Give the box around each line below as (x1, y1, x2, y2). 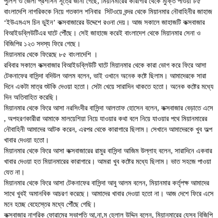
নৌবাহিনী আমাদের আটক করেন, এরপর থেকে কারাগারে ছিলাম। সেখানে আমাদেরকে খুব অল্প (4, 126, 212, 134)
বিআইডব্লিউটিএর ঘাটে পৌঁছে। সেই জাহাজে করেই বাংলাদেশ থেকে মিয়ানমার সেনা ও (4, 29, 200, 37)
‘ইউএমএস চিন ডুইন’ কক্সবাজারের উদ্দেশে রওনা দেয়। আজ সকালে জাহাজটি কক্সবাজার (4, 18, 205, 27)
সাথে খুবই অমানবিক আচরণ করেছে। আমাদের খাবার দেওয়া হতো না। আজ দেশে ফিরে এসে (4, 190, 214, 198)
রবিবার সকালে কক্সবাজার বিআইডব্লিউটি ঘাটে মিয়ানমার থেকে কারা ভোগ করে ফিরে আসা (4, 61, 206, 70)
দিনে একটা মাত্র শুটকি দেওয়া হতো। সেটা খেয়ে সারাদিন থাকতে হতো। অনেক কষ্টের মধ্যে (4, 83, 214, 91)
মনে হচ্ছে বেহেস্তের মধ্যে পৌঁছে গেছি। (4, 200, 96, 209)
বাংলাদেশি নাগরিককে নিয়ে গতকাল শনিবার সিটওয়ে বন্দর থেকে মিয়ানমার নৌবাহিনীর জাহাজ (4, 8, 212, 16)
